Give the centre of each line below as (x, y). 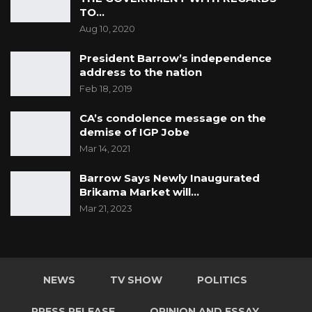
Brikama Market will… (139, 192)
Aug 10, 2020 (107, 29)
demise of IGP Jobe (134, 132)
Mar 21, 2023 (106, 209)
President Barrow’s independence (175, 58)
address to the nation (141, 72)
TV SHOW (136, 280)
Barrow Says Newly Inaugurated (170, 178)
